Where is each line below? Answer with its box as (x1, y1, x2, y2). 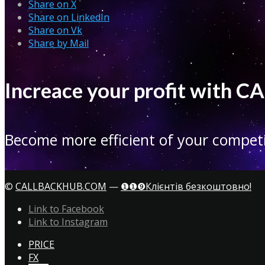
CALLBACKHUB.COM (15, 180, 106, 193)
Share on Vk (28, 24, 82, 37)
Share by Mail (28, 37, 89, 50)
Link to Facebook (28, 202, 104, 216)
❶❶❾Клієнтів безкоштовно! (121, 180, 251, 193)
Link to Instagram (28, 215, 108, 229)
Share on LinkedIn (28, 11, 109, 24)
